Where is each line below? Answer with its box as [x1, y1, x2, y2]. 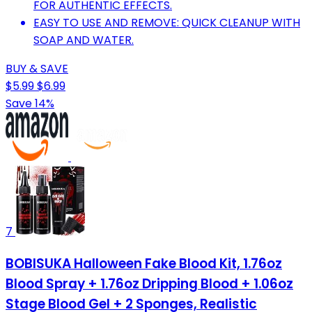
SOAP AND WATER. [33, 31, 134, 48]
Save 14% [6, 95, 54, 111]
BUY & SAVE [6, 60, 68, 77]
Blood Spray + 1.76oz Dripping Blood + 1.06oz [6, 274, 293, 293]
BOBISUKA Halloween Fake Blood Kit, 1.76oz [6, 253, 282, 273]
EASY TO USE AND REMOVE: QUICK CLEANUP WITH [33, 14, 300, 31]
